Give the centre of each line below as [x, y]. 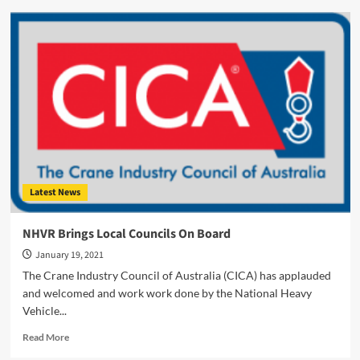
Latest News [55, 192]
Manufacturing [100, 41]
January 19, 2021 [69, 255]
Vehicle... [44, 311]
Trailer [82, 26]
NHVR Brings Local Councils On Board [126, 234]
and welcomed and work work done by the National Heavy [167, 293]
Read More [45, 337]
